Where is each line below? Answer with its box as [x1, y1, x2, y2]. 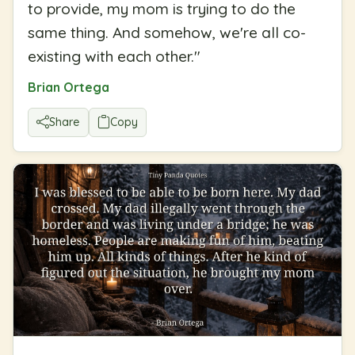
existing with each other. [28, 46, 194, 66]
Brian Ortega [28, 78, 109, 95]
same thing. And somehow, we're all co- [28, 22, 306, 42]
